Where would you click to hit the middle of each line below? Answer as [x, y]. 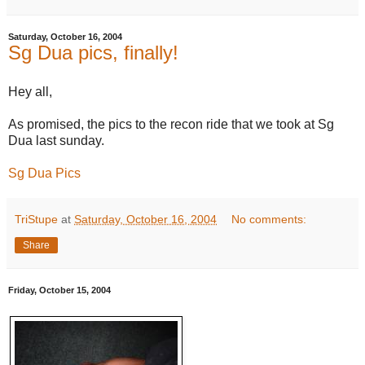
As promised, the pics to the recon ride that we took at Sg [171, 125]
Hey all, [30, 92]
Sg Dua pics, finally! [93, 53]
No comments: [269, 220]
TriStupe [36, 220]
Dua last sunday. [56, 141]
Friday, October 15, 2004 [59, 290]
